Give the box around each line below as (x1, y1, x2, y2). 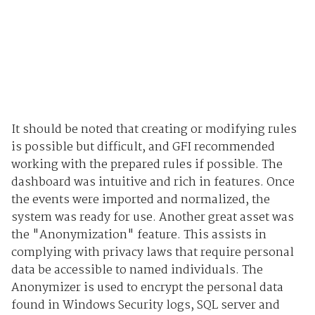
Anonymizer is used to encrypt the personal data (11, 278, 283, 298)
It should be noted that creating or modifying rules (11, 120, 297, 140)
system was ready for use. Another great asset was (11, 208, 294, 228)
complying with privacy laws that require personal (11, 243, 294, 263)
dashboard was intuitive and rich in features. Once (11, 173, 295, 193)
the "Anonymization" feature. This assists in (11, 226, 266, 245)
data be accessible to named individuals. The (11, 261, 263, 281)
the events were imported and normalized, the (11, 191, 270, 210)
